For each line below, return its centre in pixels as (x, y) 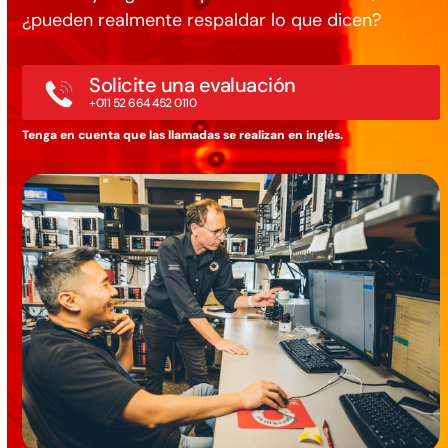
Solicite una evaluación (192, 85)
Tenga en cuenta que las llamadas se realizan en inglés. (183, 135)
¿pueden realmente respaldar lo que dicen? (202, 20)
